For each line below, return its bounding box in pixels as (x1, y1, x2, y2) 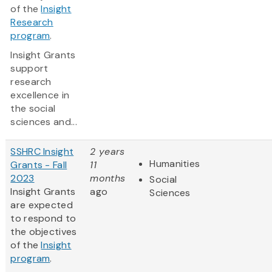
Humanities (149, 157, 200, 171)
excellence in (10, 89, 70, 102)
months (90, 172, 126, 185)
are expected (10, 199, 73, 212)
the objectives (10, 225, 77, 239)
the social (10, 102, 56, 115)
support (10, 62, 49, 75)
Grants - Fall (10, 158, 67, 172)
